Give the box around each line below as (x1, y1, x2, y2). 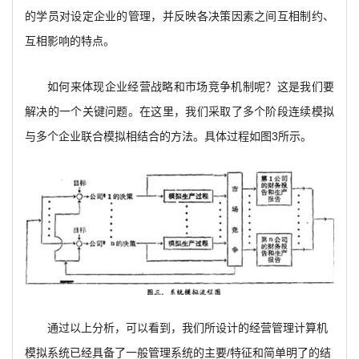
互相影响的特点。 (25, 34, 115, 47)
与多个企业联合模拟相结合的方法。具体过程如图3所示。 (25, 129, 312, 143)
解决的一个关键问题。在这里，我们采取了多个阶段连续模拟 (25, 104, 334, 118)
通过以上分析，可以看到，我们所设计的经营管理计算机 (47, 321, 328, 335)
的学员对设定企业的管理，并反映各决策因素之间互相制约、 (25, 9, 334, 22)
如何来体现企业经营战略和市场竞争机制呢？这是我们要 (47, 79, 334, 93)
